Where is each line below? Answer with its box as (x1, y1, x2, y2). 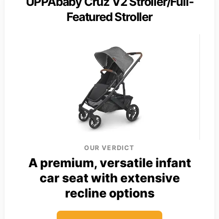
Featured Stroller (66, 9, 153, 24)
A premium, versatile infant (28, 155, 191, 170)
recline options (65, 185, 154, 200)
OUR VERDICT (84, 143, 135, 152)
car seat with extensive (39, 170, 180, 185)
